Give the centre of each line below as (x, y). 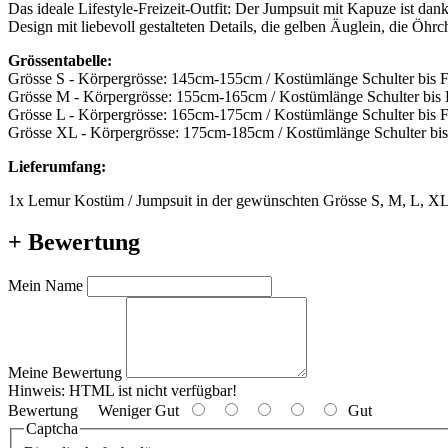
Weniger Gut (132, 411)
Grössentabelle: (60, 60)
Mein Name (45, 286)
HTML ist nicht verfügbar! (151, 391)
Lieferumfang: (57, 166)
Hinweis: (36, 391)
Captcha (52, 429)
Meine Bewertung (65, 373)
